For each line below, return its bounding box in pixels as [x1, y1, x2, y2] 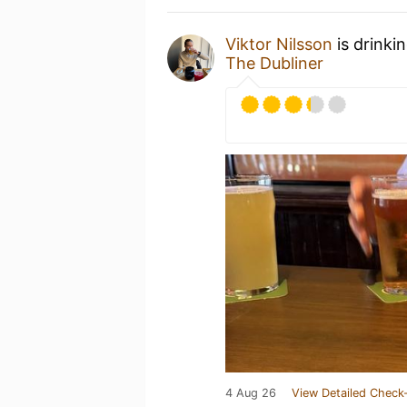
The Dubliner [225, 54, 323, 73]
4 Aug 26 [225, 386, 276, 400]
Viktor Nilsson [225, 35, 333, 54]
